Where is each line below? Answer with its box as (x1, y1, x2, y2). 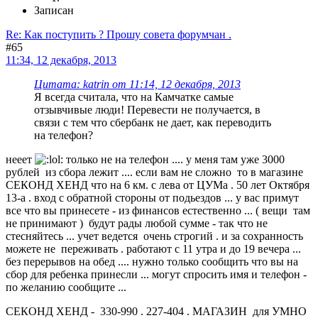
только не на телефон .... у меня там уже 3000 (63, 153, 285, 165)
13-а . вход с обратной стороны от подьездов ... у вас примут (6, 192, 299, 204)
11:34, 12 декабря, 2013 (6, 54, 116, 66)
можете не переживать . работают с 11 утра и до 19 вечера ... (6, 243, 301, 255)
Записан (34, 4, 74, 16)
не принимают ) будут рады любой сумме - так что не (6, 217, 268, 229)
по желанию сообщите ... (6, 281, 126, 293)
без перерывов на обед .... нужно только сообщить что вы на (6, 256, 298, 268)
